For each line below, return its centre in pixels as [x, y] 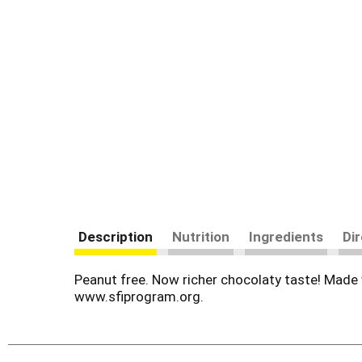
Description [116, 237]
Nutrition [201, 237]
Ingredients [286, 237]
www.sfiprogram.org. [139, 297]
